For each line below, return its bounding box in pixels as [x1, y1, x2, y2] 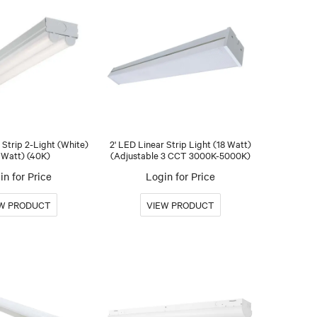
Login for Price [146, 168, 216, 183]
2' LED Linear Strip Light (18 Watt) [110, 137, 252, 150]
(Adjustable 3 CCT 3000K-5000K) [110, 148, 251, 161]
